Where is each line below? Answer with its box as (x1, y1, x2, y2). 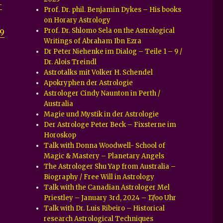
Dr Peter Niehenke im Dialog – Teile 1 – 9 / (44, 47, 183, 56)
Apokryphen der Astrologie (44, 78, 133, 87)
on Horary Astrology (44, 15, 111, 24)
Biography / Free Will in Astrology (44, 172, 155, 181)
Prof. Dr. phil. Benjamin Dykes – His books (44, 5, 182, 14)
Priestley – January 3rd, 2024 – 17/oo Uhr (44, 193, 177, 202)
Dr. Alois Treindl (44, 57, 97, 66)
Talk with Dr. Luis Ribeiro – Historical (44, 204, 165, 213)
